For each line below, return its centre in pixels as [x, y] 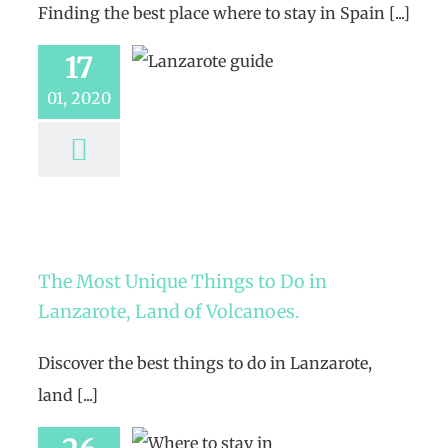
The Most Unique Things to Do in [182, 281]
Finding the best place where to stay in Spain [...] [224, 13]
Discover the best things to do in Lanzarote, [205, 363]
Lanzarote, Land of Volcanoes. [169, 311]
